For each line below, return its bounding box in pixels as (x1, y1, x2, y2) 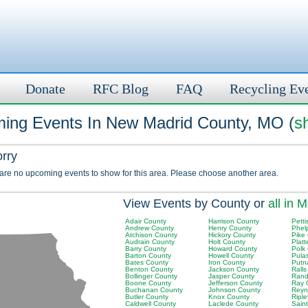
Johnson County (208, 286, 261, 294)
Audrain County (125, 238, 175, 245)
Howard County (208, 245, 257, 252)
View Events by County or (123, 197, 268, 210)
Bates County (125, 258, 168, 266)
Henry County (208, 224, 252, 232)
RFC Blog (93, 81, 148, 96)
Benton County (125, 265, 173, 273)
